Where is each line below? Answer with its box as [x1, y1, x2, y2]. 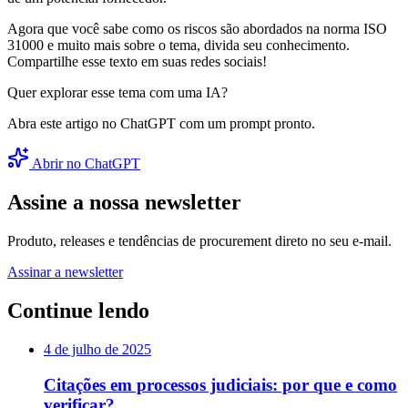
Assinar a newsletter [7, 264, 123, 280]
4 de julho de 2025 [44, 342, 151, 358]
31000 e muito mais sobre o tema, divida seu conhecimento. [7, 37, 350, 54]
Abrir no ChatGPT [29, 156, 140, 172]
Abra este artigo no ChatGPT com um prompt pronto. [7, 116, 315, 132]
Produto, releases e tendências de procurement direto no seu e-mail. [7, 233, 392, 250]
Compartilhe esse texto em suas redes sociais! [7, 54, 267, 70]
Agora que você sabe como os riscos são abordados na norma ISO [7, 21, 387, 37]
